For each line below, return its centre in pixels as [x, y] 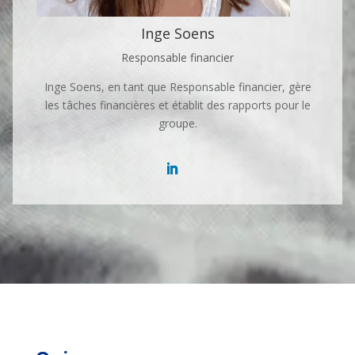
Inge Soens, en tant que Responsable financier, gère [177, 87]
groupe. [177, 123]
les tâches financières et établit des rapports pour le [177, 105]
